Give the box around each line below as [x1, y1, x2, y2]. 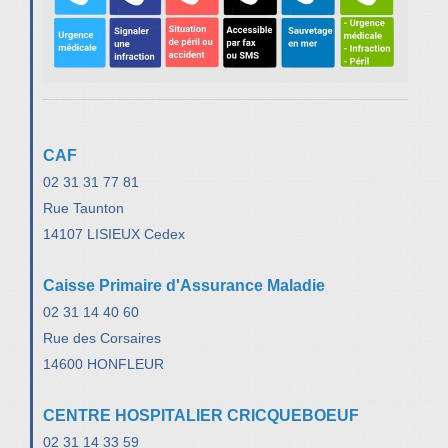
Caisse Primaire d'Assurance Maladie [43, 276, 325, 294]
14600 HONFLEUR [43, 355, 164, 372]
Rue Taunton [43, 199, 124, 216]
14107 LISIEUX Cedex [43, 225, 185, 242]
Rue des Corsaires [43, 329, 161, 346]
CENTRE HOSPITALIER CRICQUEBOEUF [43, 406, 359, 424]
